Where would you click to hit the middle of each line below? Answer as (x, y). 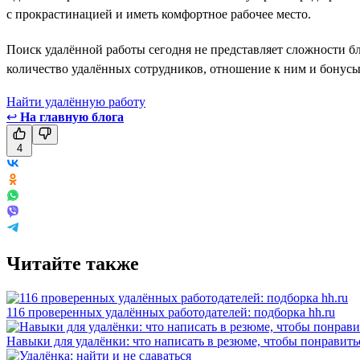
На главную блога (72, 117)
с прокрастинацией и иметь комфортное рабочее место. (159, 14)
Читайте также (73, 263)
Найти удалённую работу (76, 101)
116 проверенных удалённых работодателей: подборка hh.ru (171, 312)
